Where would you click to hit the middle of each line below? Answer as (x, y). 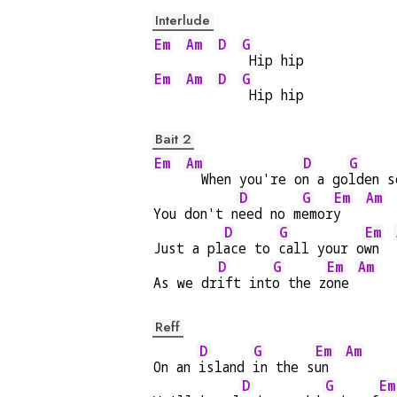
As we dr (185, 283)
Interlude (183, 20)
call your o (321, 248)
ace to (251, 248)
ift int (245, 283)
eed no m (270, 214)
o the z (299, 283)
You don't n (196, 214)
